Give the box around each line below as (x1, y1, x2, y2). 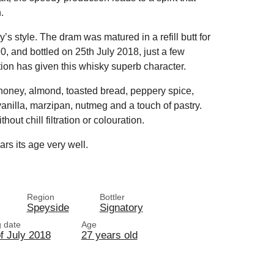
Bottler (99, 192, 125, 202)
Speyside (26, 201, 69, 213)
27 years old (81, 229, 138, 241)
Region (26, 192, 54, 202)
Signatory (99, 201, 143, 213)
